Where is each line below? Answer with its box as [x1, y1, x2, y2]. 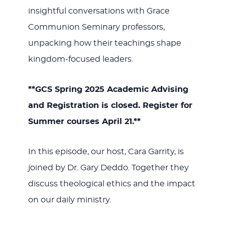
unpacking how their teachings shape [28, 39, 181, 48]
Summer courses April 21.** [28, 118, 141, 126]
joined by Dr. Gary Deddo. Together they [28, 164, 189, 172]
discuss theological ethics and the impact [28, 180, 195, 188]
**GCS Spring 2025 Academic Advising [28, 85, 188, 94]
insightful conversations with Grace [28, 7, 170, 16]
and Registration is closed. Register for [28, 101, 192, 110]
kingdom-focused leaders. [28, 55, 133, 64]
